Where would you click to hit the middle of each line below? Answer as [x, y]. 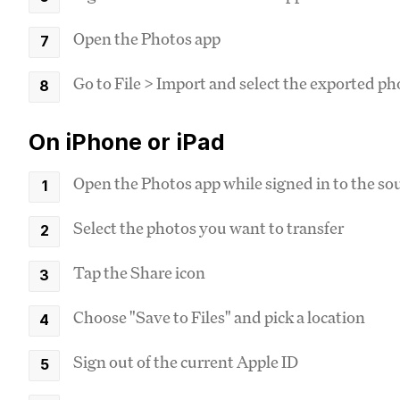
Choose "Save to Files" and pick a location [219, 317]
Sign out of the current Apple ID [186, 361]
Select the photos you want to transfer [208, 227]
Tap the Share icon [139, 272]
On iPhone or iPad [127, 142]
